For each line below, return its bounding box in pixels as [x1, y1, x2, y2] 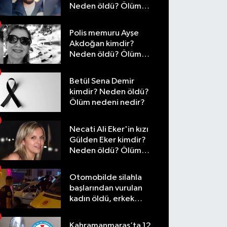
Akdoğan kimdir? [69, 40, 135, 48]
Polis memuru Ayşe [69, 29, 139, 37]
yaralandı [69, 205, 105, 214]
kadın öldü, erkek [69, 195, 135, 203]
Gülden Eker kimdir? [69, 136, 146, 144]
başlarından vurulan [69, 184, 143, 193]
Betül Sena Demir [69, 77, 135, 86]
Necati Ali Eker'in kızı [69, 125, 149, 134]
